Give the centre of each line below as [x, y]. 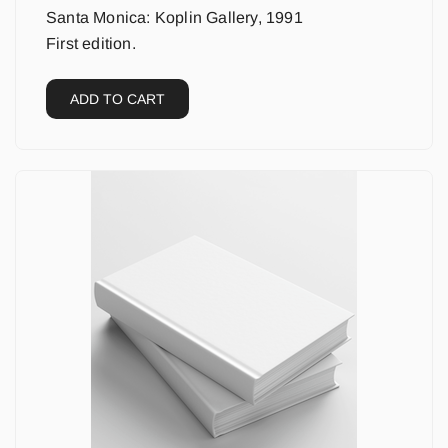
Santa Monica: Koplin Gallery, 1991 [174, 17]
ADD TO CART [117, 99]
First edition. [91, 43]
